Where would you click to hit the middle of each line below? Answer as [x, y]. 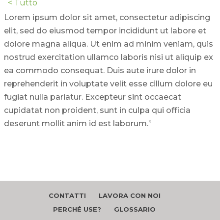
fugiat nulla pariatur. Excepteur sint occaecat [93, 97]
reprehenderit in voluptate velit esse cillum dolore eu [108, 84]
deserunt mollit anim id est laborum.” [78, 124]
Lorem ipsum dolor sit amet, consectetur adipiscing [107, 18]
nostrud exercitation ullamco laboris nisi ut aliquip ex [109, 57]
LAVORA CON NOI [129, 196]
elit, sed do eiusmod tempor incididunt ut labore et [105, 31]
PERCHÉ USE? [77, 209]
